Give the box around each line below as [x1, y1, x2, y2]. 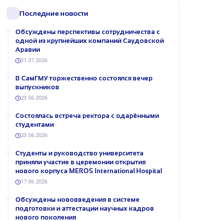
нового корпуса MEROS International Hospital [15, 167, 162, 175]
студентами [15, 121, 54, 128]
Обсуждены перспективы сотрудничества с [15, 28, 160, 36]
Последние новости [19, 9, 88, 17]
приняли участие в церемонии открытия [15, 158, 146, 166]
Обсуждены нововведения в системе [15, 196, 140, 203]
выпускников [15, 83, 59, 91]
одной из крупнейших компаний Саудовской [15, 37, 164, 44]
